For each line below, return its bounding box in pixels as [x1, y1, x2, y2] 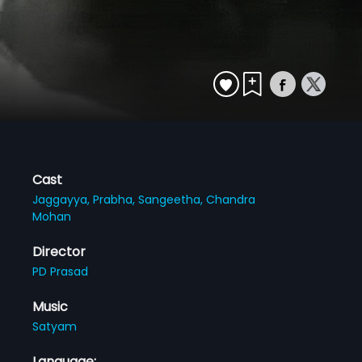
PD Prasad [32, 263, 89, 280]
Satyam [32, 318, 78, 335]
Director [32, 242, 86, 261]
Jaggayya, [32, 191, 94, 208]
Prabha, [93, 191, 139, 208]
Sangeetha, [138, 191, 207, 208]
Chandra [206, 191, 256, 208]
